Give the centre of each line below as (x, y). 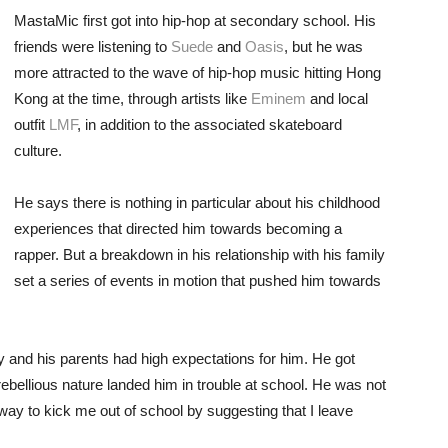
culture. (38, 150)
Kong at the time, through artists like (132, 98)
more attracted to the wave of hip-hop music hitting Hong (197, 72)
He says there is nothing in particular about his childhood (197, 202)
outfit (31, 124)
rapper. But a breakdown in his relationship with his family (199, 254)
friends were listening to (92, 46)
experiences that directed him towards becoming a (178, 228)
